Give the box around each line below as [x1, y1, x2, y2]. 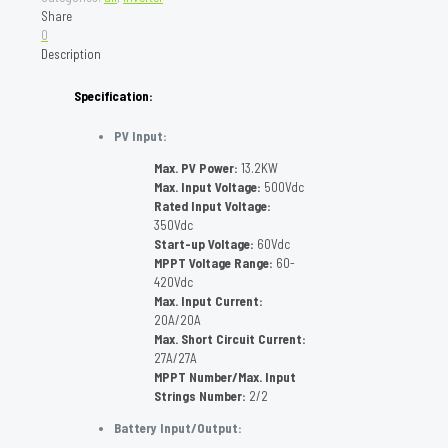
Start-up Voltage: [154, 236, 254, 253]
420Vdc [154, 274, 193, 291]
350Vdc [154, 217, 193, 234]
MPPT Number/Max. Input [154, 369, 296, 386]
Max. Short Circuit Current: [154, 331, 306, 348]
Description [41, 45, 101, 62]
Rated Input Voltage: [154, 198, 271, 215]
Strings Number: [154, 388, 246, 405]
